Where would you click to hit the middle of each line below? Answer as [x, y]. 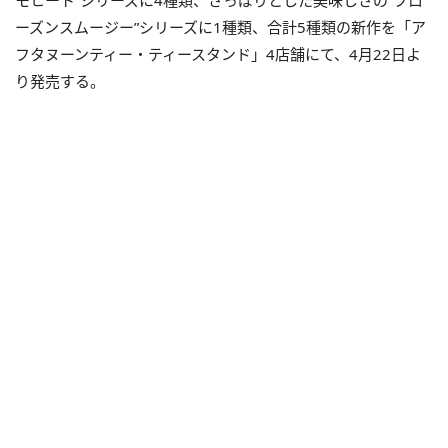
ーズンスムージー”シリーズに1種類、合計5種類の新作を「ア [220, 26]
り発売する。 [60, 80]
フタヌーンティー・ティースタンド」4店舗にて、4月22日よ [218, 53]
